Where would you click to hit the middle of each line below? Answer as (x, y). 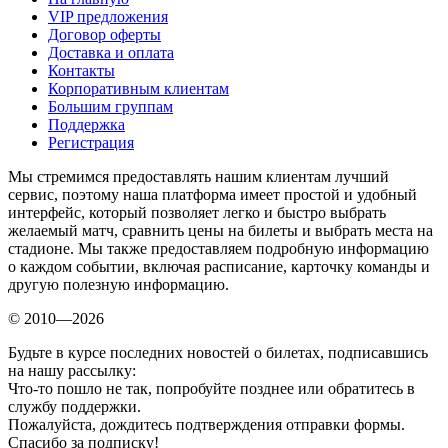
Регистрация (91, 142)
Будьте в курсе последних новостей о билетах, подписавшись (218, 352)
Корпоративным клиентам (138, 88)
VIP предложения (108, 16)
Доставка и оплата (111, 52)
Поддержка (86, 124)
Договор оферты (104, 34)
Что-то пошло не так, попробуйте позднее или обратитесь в (211, 388)
